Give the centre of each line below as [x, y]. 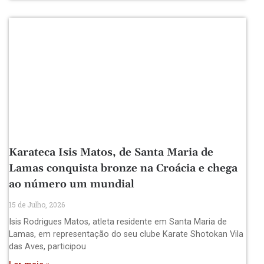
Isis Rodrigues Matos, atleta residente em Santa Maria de [118, 222]
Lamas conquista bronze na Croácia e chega [123, 169]
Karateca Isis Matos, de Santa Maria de [111, 153]
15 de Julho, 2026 [37, 205]
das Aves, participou [47, 247]
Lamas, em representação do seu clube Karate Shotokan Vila [126, 235]
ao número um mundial [72, 184]
